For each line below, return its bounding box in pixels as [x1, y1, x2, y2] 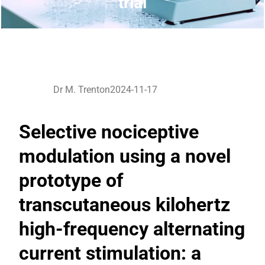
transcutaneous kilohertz [19, 193, 230, 216]
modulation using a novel [19, 144, 231, 167]
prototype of [19, 169, 123, 192]
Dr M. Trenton [53, 84, 110, 95]
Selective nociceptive [19, 120, 199, 143]
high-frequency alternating [19, 217, 245, 240]
